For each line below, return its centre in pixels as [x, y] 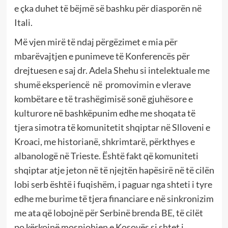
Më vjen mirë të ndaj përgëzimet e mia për [96, 42]
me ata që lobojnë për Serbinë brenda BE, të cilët [108, 213]
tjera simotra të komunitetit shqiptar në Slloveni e [112, 127]
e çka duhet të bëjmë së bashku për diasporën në [108, 8]
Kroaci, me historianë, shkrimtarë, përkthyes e [104, 142]
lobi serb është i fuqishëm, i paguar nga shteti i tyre [113, 184]
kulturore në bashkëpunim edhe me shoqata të [105, 113]
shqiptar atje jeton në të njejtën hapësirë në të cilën [114, 170]
